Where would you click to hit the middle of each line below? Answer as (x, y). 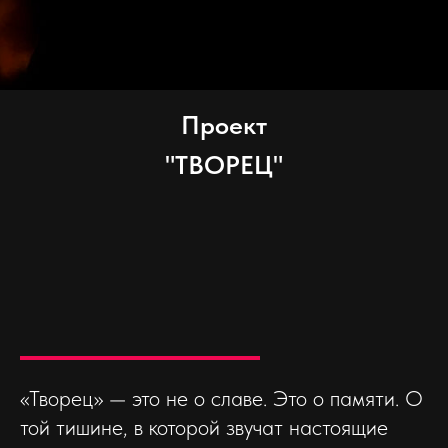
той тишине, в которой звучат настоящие (204, 427)
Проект (224, 124)
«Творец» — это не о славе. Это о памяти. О (221, 398)
